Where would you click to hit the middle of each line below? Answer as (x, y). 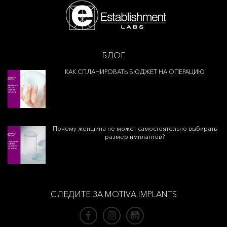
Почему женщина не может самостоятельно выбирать (135, 128)
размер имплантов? (135, 136)
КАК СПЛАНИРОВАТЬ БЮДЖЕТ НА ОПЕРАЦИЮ (135, 72)
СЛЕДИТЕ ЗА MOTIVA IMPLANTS (113, 194)
